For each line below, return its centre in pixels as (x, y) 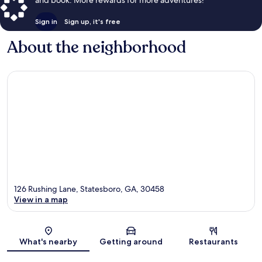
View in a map (41, 200)
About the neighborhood (96, 47)
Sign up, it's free (92, 21)
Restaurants (214, 242)
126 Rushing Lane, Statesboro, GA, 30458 (89, 189)
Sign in (46, 21)
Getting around (131, 242)
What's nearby (49, 242)
